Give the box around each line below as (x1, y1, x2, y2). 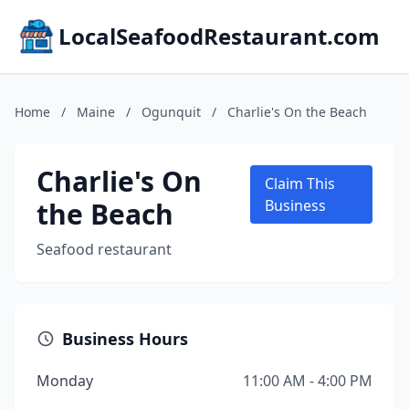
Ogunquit (142, 103, 201, 121)
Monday (37, 371, 93, 391)
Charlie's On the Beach (227, 103, 367, 121)
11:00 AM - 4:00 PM (243, 371, 372, 391)
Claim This (264, 173, 335, 194)
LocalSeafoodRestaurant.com (58, 21, 380, 51)
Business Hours (62, 328, 188, 350)
